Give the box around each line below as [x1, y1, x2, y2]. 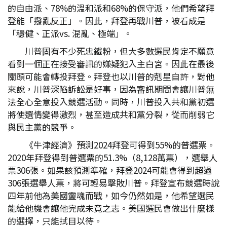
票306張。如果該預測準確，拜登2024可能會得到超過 [8, 164, 212, 176]
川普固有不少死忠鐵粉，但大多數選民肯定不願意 [25, 45, 214, 57]
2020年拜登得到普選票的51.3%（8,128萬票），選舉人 [8, 151, 217, 164]
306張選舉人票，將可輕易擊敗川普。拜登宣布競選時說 [8, 176, 219, 189]
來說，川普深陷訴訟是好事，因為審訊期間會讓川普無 [8, 83, 214, 95]
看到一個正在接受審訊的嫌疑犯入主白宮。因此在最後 [8, 57, 214, 70]
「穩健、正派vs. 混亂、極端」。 [8, 27, 132, 40]
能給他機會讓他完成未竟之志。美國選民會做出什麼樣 [8, 202, 214, 214]
